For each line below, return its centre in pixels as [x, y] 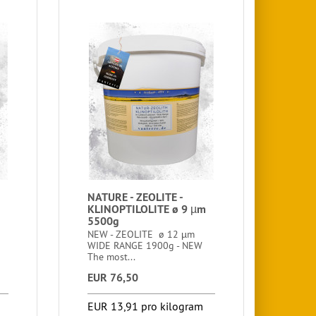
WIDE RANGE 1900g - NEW [147, 245]
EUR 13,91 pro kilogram [146, 306]
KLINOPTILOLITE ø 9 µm [147, 209]
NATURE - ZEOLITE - [135, 197]
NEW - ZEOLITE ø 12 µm [141, 234]
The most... [112, 257]
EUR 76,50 [113, 278]
